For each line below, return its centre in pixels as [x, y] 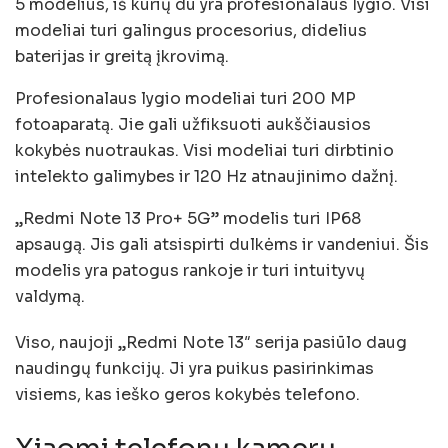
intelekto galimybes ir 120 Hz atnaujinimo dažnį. [206, 177]
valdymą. [50, 297]
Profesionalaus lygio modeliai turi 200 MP [185, 99]
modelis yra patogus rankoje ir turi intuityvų [190, 271]
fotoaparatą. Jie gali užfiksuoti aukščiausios [193, 125]
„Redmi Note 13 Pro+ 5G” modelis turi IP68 [188, 219]
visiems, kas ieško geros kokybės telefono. [187, 395]
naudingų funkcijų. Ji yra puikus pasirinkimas [194, 369]
